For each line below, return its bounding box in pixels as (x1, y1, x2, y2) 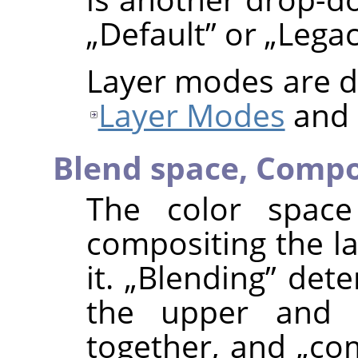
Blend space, (53, 146, 256, 189)
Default (98, 12, 205, 55)
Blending (137, 256, 265, 299)
